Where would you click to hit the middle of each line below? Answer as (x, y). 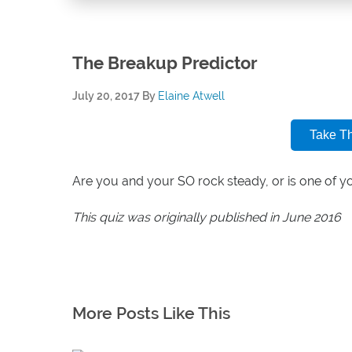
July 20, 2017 (106, 95)
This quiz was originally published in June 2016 (207, 217)
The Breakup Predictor (165, 62)
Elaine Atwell (191, 95)
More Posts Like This (151, 313)
